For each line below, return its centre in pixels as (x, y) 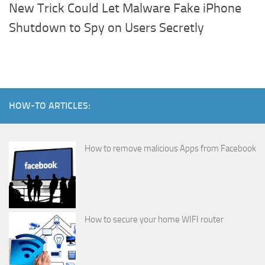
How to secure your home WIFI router (154, 220)
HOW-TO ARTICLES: (50, 106)
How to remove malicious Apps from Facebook (170, 149)
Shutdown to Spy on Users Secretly (106, 28)
